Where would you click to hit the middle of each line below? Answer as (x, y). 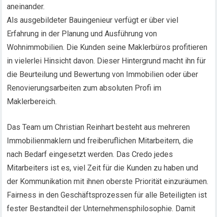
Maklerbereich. (32, 101)
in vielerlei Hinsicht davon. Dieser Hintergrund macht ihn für (107, 61)
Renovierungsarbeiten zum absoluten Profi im (84, 88)
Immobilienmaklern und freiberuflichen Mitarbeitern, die (100, 141)
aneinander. (26, 7)
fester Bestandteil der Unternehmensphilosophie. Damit (101, 209)
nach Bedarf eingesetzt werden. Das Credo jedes (90, 154)
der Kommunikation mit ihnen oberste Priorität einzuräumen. (108, 181)
